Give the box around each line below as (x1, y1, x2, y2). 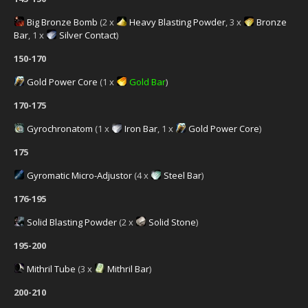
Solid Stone (148, 215, 196, 228)
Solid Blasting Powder (27, 215, 117, 228)
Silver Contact (59, 28, 116, 41)
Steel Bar (164, 168, 201, 181)
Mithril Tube (27, 262, 76, 275)
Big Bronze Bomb (27, 15, 98, 28)
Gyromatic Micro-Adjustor (27, 168, 132, 181)
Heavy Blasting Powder (129, 15, 225, 28)
